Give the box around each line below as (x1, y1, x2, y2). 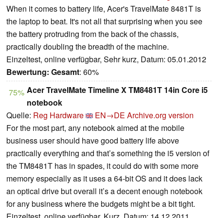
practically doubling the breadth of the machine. (6, 41, 169, 53)
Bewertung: (6, 66, 49, 78)
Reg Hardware (33, 109, 84, 121)
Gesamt (51, 66, 79, 78)
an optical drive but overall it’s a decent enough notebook (6, 185, 202, 197)
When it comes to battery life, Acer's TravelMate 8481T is (6, 3, 201, 15)
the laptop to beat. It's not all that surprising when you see (6, 16, 202, 27)
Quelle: (6, 109, 33, 121)
